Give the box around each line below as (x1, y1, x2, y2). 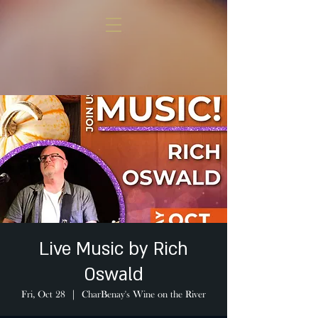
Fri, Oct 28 (21, 290, 65, 300)
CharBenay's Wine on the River (82, 290, 206, 300)
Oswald (84, 263, 143, 287)
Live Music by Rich (39, 238, 188, 261)
